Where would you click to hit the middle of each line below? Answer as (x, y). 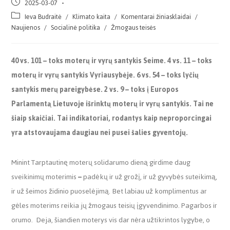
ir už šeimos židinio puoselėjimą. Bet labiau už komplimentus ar (109, 191)
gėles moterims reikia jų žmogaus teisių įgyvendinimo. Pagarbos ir (114, 205)
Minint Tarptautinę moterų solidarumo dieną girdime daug (101, 162)
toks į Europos (155, 89)
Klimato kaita (92, 16)
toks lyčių (183, 75)
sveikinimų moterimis (45, 177)
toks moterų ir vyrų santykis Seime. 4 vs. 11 (120, 61)
